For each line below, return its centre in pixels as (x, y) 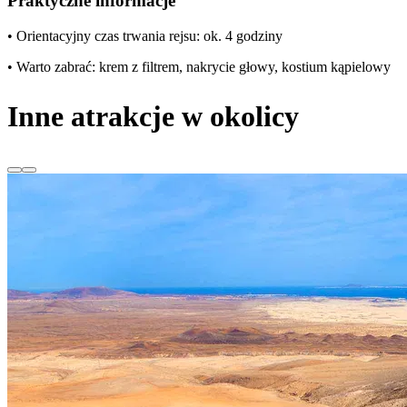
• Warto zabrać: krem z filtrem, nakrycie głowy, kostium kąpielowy (199, 67)
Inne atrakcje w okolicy (153, 116)
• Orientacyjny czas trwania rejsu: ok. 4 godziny (145, 36)
